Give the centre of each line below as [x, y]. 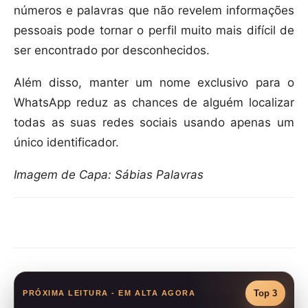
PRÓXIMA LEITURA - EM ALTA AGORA [109, 293]
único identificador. [66, 143]
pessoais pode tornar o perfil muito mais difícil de [154, 31]
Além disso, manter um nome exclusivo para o [154, 83]
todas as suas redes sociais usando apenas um [154, 123]
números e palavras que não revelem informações [154, 11]
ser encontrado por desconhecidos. [112, 51]
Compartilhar [75, 223]
